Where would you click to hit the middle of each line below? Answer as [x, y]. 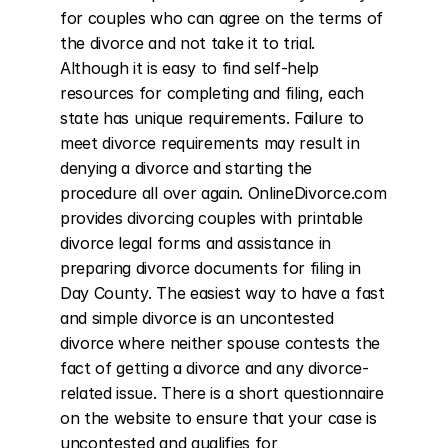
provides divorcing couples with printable [211, 218]
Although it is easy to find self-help [190, 68]
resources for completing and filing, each [212, 93]
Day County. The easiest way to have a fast [222, 293]
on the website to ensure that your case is [218, 418]
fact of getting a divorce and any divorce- [214, 368]
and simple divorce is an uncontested [197, 318]
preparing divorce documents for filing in [210, 268]
